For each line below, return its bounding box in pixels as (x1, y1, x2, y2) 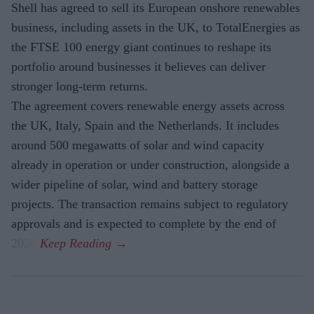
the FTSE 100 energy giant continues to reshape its (11, 40, 271, 55)
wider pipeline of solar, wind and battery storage (11, 177, 258, 192)
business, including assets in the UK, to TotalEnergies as (11, 20, 300, 35)
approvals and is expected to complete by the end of (11, 217, 276, 231)
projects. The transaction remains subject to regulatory (11, 197, 288, 212)
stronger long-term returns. (11, 79, 148, 94)
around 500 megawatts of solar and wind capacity (11, 138, 264, 153)
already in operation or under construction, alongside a (11, 158, 289, 172)
